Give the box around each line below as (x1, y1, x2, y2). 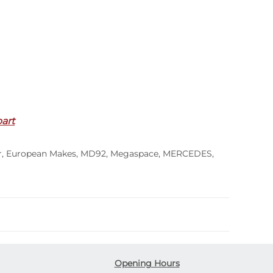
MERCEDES (163, 148, 212, 159)
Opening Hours (114, 258, 180, 269)
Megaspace (110, 148, 158, 159)
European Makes (6, 148, 76, 159)
